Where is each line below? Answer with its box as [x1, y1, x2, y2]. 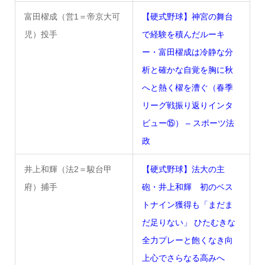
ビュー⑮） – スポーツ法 [141, 118, 234, 128]
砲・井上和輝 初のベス [141, 182, 233, 192]
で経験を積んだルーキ [141, 29, 225, 39]
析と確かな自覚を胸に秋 [141, 64, 233, 75]
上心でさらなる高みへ [141, 253, 225, 263]
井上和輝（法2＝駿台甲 [24, 164, 112, 174]
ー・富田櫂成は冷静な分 [141, 47, 233, 57]
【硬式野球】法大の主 [141, 164, 225, 174]
